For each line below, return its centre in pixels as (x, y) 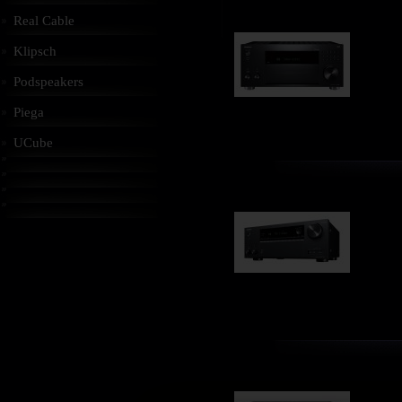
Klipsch (35, 51)
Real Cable (44, 21)
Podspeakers (48, 82)
